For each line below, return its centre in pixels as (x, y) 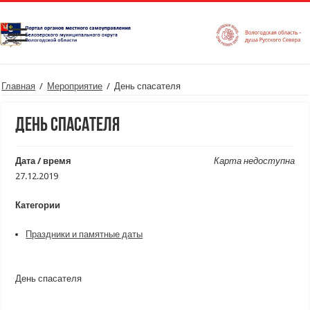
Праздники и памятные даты (84, 234)
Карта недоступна (254, 161)
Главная (19, 86)
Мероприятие (75, 86)
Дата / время (44, 161)
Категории (38, 205)
